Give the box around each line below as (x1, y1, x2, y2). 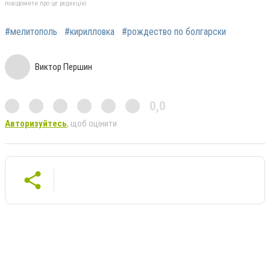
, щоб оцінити (67, 118, 117, 130)
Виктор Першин (35, 61, 92, 73)
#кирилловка (64, 26, 115, 38)
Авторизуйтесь (5, 118, 67, 130)
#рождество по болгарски (122, 26, 226, 38)
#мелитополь (5, 26, 57, 38)
